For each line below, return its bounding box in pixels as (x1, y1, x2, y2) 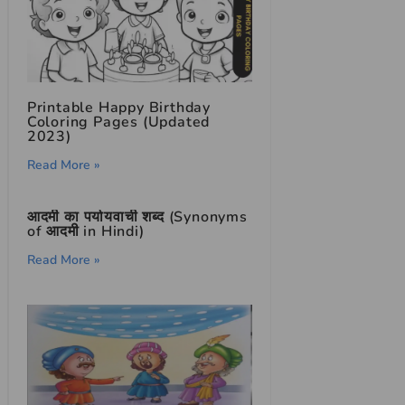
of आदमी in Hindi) (26, 221, 145, 241)
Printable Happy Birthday (26, 97, 211, 118)
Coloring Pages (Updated (26, 111, 211, 132)
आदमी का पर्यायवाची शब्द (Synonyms (26, 206, 248, 227)
